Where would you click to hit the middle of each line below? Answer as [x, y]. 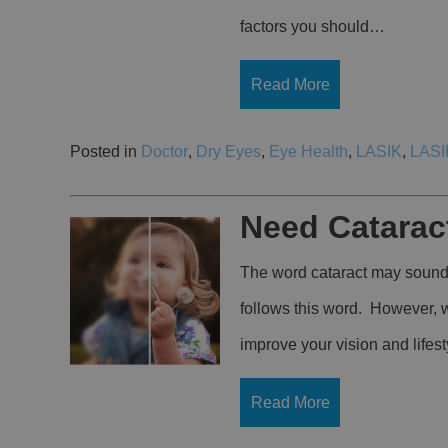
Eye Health [308, 152]
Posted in [105, 152]
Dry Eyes [228, 152]
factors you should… [312, 26]
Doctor [164, 152]
